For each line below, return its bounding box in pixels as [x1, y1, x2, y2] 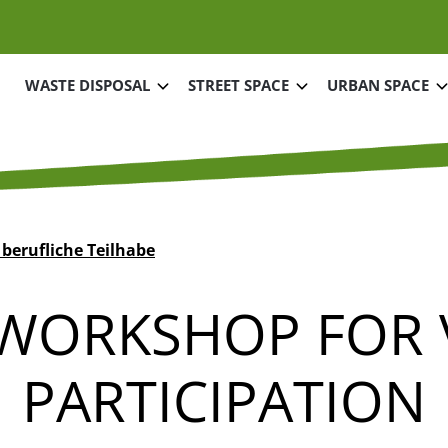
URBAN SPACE [327, 75, 429, 96]
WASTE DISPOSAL [25, 75, 150, 96]
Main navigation [14, 64, 135, 88]
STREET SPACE [188, 75, 289, 96]
